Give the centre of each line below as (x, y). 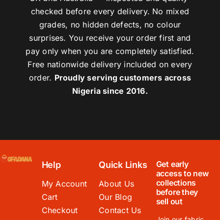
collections (176, 183)
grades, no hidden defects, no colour (110, 25)
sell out (169, 202)
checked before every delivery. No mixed (110, 12)
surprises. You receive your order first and (110, 38)
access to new (182, 174)
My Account (64, 184)
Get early (172, 164)
